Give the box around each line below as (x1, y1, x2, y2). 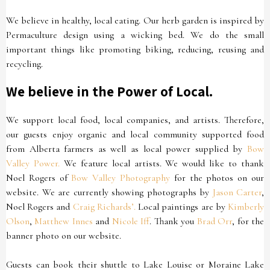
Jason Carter (212, 186, 262, 198)
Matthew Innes (34, 215, 93, 227)
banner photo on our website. (6, 230, 121, 242)
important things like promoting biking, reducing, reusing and (6, 43, 264, 55)
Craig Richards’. (72, 201, 136, 213)
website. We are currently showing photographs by (6, 186, 213, 198)
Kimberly (228, 201, 265, 213)
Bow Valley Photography (71, 172, 171, 184)
